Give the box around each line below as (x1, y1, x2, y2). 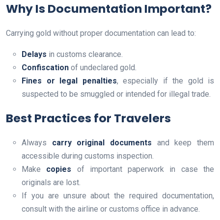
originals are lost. (22, 178, 81, 188)
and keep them (152, 138, 215, 148)
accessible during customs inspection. (22, 151, 154, 161)
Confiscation (22, 63, 69, 73)
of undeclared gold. (69, 63, 137, 73)
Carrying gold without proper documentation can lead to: (6, 28, 196, 38)
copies (46, 165, 72, 174)
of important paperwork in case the (71, 165, 215, 174)
